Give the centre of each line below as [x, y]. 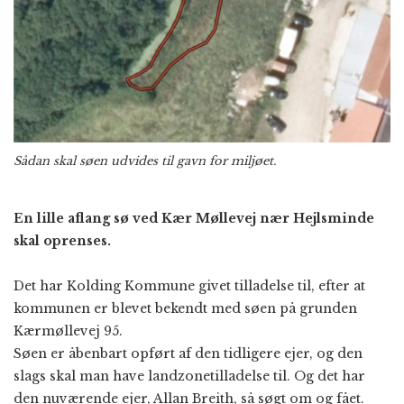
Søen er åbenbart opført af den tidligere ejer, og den [188, 353]
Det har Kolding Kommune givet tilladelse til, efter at [189, 285]
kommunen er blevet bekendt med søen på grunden [185, 308]
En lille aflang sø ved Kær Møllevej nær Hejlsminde [194, 218]
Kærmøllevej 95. [68, 331]
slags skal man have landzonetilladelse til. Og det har [189, 376]
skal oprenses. [62, 240]
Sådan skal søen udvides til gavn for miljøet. [145, 161]
